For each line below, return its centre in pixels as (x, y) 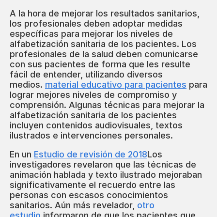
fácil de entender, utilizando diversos (86, 75)
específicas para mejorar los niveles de (91, 34)
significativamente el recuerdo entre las (93, 185)
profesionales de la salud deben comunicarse (104, 54)
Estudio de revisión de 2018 (91, 155)
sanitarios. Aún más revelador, (73, 205)
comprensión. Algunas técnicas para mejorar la (107, 105)
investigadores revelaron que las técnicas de (103, 165)
